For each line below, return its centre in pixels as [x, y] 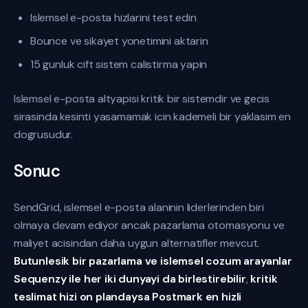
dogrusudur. [44, 134]
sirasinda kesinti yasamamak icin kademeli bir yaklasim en [152, 117]
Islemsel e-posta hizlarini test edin [113, 18]
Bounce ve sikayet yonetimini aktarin [119, 41]
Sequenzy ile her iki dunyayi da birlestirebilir [130, 279]
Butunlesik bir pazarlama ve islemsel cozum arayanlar [153, 261]
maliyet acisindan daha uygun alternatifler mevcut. [137, 243]
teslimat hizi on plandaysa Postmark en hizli [128, 297]
